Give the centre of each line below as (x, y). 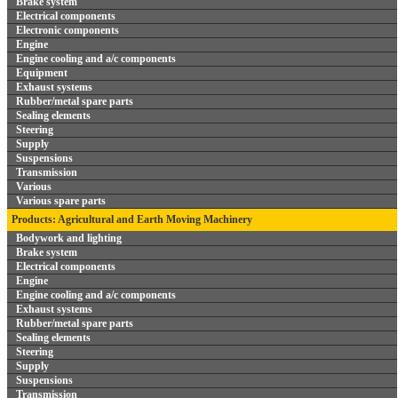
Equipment (42, 73)
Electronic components (68, 30)
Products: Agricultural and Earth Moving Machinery (132, 219)
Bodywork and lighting (69, 238)
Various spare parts (61, 201)
